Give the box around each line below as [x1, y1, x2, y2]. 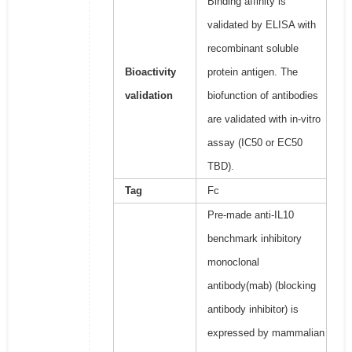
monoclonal [207, 256, 259, 269]
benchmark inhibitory [207, 233, 302, 245]
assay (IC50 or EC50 [207, 137, 302, 149]
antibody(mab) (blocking [207, 280, 316, 292]
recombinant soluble [207, 42, 299, 55]
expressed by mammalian [207, 327, 324, 339]
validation [124, 90, 173, 102]
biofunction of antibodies [207, 90, 318, 102]
